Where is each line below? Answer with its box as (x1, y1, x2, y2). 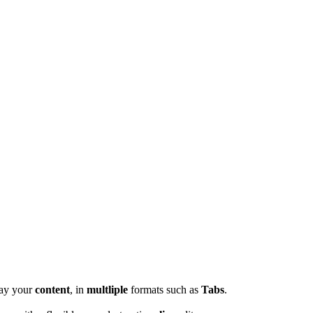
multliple (87, 283, 128, 296)
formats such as (128, 283, 201, 296)
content (35, 283, 70, 296)
